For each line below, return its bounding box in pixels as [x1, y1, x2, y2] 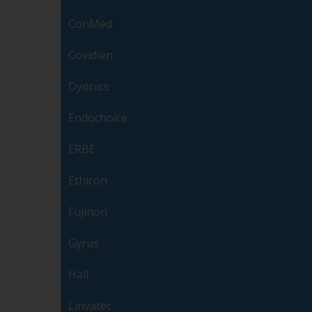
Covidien [68, 47, 113, 63]
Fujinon [68, 204, 107, 220]
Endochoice [68, 110, 127, 126]
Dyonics [68, 79, 109, 95]
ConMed [68, 16, 112, 32]
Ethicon [68, 173, 107, 189]
